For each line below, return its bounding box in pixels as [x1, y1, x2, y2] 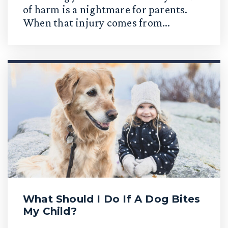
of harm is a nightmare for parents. [23, 3, 188, 16]
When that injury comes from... [23, 16, 170, 29]
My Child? [23, 205, 77, 217]
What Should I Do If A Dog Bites [23, 193, 201, 205]
